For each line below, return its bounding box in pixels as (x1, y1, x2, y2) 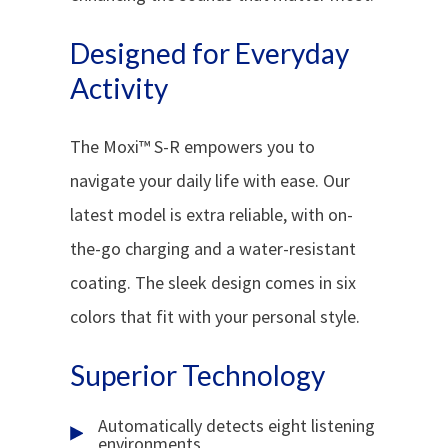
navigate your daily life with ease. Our (70, 168, 351, 192)
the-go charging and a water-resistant (70, 236, 357, 260)
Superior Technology (70, 357, 326, 392)
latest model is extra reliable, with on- (70, 202, 354, 226)
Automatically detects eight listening (98, 413, 376, 437)
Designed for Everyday (70, 35, 350, 70)
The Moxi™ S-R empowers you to (70, 134, 316, 158)
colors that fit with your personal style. (70, 304, 361, 328)
